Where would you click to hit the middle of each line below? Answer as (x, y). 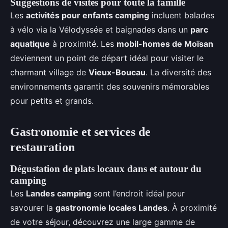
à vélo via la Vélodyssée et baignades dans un (100, 30)
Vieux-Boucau (117, 72)
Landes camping (59, 193)
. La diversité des (178, 72)
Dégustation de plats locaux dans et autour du (106, 169)
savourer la (33, 208)
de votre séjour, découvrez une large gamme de (103, 222)
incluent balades (182, 15)
